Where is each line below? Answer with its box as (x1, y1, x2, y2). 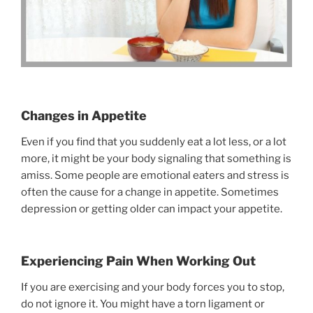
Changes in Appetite (21, 108, 147, 123)
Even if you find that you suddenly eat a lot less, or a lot (21, 136, 286, 149)
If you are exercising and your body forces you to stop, (21, 281, 284, 294)
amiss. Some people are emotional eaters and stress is (21, 169, 289, 182)
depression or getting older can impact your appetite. (21, 203, 282, 216)
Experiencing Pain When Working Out (21, 253, 256, 268)
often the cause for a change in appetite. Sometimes (21, 186, 279, 199)
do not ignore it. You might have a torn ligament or (21, 298, 265, 311)
